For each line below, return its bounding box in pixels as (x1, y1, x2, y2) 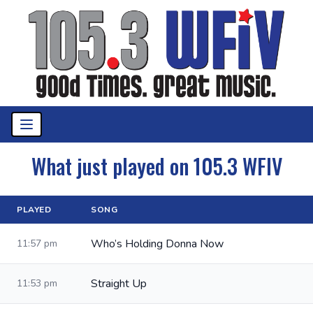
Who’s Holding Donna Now (91, 236, 224, 252)
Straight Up (91, 276, 147, 291)
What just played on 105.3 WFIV (31, 150, 282, 182)
